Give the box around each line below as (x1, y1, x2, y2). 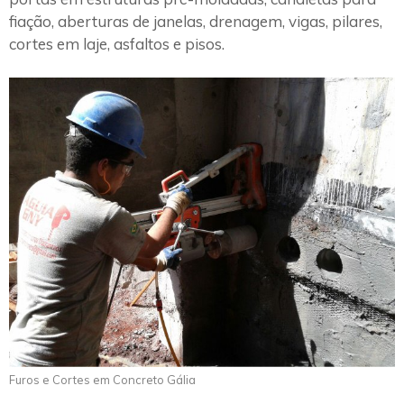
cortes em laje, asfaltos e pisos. (9, 33, 225, 53)
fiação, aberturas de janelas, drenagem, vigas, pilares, (9, 11, 382, 31)
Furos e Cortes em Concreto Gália (9, 372, 196, 388)
